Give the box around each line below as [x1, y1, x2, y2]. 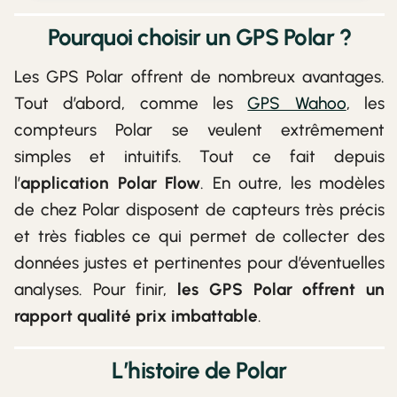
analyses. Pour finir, [14, 279, 178, 300]
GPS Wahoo [247, 93, 346, 114]
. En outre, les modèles [200, 173, 385, 194]
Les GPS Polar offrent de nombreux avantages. [14, 66, 385, 88]
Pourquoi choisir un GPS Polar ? [47, 23, 352, 52]
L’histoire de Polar [112, 356, 287, 385]
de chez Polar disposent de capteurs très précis [14, 199, 385, 221]
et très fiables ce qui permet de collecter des [14, 226, 385, 247]
